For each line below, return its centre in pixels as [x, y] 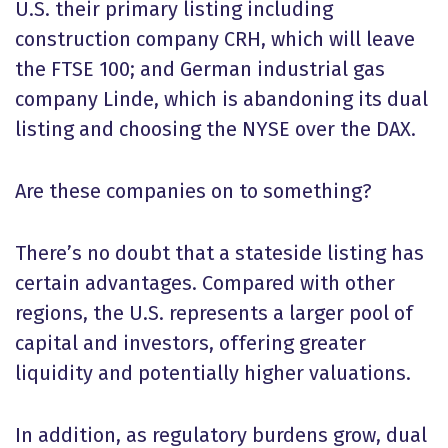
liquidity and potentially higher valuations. [213, 373]
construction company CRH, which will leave [215, 39]
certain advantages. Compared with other [205, 283]
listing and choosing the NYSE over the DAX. [215, 129]
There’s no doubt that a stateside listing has [219, 253]
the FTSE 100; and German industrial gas [200, 69]
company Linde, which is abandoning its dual [221, 99]
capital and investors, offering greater [190, 343]
